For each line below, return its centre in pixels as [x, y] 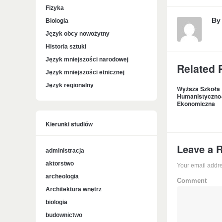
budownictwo [64, 215]
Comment [192, 181]
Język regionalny [70, 85]
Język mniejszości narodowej [87, 59]
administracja [65, 151]
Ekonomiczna [196, 104]
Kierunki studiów [69, 124]
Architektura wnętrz [74, 189]
